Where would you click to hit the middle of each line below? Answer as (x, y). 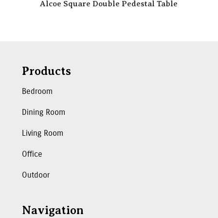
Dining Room (43, 112)
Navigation (53, 210)
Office (32, 154)
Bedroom (37, 91)
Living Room (42, 133)
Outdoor (36, 175)
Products (46, 71)
